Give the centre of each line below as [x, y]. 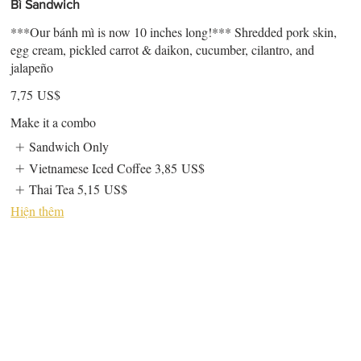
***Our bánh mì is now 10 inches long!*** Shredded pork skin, [174, 32]
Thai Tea [51, 189]
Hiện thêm [37, 210]
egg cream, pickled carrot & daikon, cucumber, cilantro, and [163, 50]
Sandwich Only [68, 147]
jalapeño [32, 68]
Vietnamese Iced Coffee [90, 168]
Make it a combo [54, 122]
